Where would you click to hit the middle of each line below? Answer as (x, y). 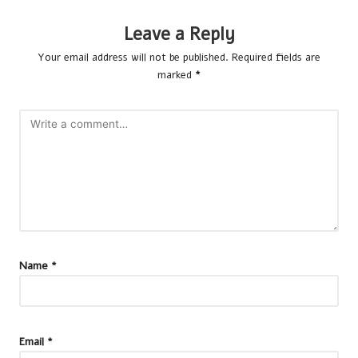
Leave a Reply (179, 34)
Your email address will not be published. (133, 57)
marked (176, 75)
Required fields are (276, 57)
